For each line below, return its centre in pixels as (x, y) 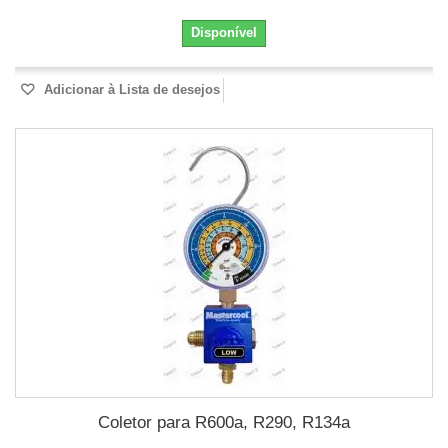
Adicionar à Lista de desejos (130, 89)
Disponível (224, 32)
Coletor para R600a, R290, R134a (224, 422)
